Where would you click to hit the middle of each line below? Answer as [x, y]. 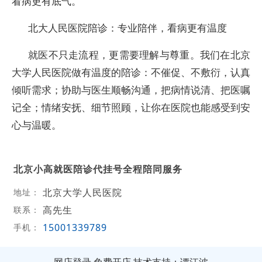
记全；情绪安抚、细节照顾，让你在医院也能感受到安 [131, 107]
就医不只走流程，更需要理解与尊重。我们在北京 [139, 55]
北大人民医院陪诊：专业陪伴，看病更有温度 [127, 28]
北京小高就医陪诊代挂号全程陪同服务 [98, 169]
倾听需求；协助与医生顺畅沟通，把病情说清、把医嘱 [131, 90]
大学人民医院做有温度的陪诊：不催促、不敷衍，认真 [131, 72]
